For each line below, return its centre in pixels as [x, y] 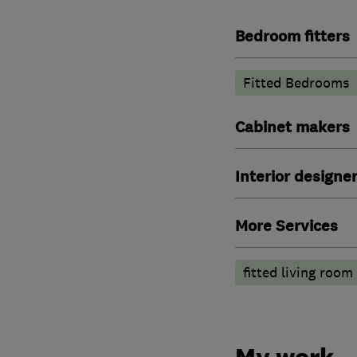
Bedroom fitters [292, 36]
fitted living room [298, 272]
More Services [286, 226]
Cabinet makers [292, 127]
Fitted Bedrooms [296, 82]
